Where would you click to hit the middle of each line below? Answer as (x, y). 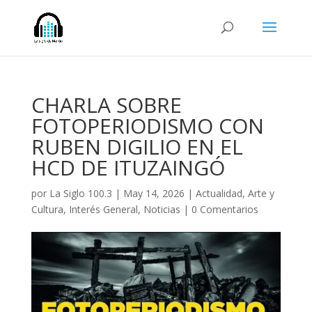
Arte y (261, 193)
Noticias (162, 209)
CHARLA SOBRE (106, 105)
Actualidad (219, 193)
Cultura (47, 209)
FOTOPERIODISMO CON (147, 126)
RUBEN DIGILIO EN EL (137, 147)
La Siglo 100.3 (80, 193)
